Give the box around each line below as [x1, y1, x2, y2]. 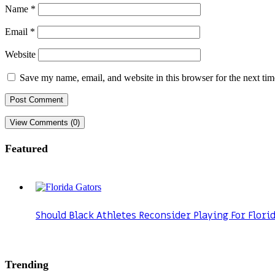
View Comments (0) [10, 118, 80, 128]
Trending [5, 258, 48, 271]
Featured [5, 142, 48, 155]
